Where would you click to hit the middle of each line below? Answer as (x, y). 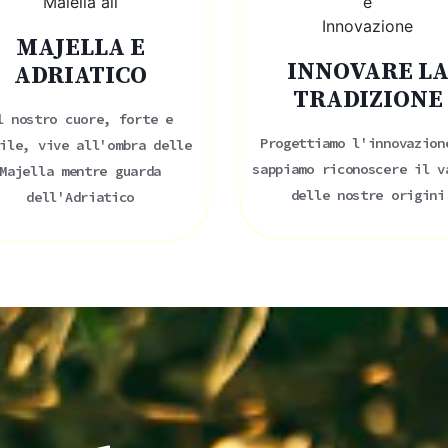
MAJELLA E (80, 47)
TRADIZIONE (367, 99)
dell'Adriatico (80, 196)
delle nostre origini (367, 194)
